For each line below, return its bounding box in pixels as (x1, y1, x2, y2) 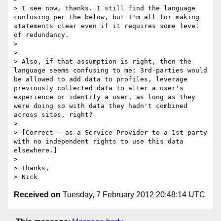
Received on (14, 190, 61, 199)
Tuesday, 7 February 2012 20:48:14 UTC (61, 190, 205, 199)
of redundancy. (14, 31, 69, 39)
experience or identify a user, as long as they (14, 93, 195, 101)
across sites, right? (14, 111, 93, 119)
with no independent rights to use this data (14, 138, 184, 146)
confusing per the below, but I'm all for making (14, 13, 199, 21)
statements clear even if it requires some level (14, 22, 199, 30)
